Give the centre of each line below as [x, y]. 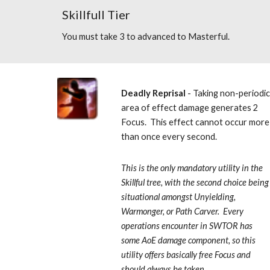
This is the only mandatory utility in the [192, 168]
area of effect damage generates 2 [190, 108]
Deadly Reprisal [154, 93]
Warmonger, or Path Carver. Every [183, 211]
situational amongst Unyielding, [179, 197]
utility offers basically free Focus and [186, 255]
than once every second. [171, 137]
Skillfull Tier [96, 14]
